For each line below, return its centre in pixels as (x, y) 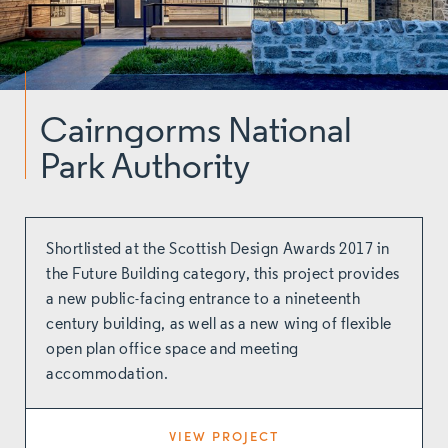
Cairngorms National (196, 132)
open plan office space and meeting (173, 349)
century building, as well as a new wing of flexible (219, 324)
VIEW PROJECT (224, 435)
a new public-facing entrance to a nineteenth (203, 299)
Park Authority (145, 168)
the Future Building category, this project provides (223, 274)
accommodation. (107, 374)
